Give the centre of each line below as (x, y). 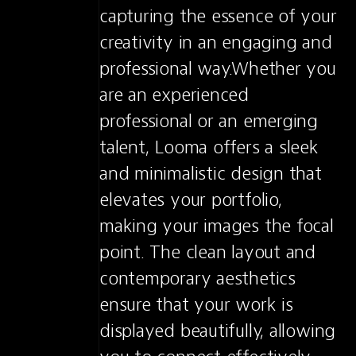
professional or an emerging (209, 121)
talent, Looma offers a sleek (209, 147)
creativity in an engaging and (216, 42)
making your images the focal (217, 226)
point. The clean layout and (207, 252)
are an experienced (174, 95)
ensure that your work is (196, 304)
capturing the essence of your (218, 16)
